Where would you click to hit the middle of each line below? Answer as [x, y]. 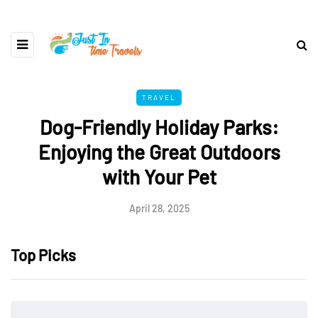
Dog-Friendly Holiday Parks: [159, 127]
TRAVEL [159, 98]
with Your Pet [159, 177]
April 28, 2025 [159, 209]
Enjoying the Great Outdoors [159, 152]
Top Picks [43, 255]
